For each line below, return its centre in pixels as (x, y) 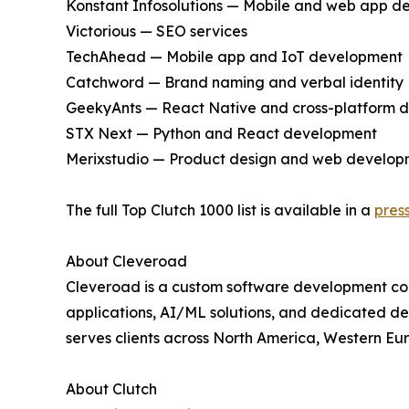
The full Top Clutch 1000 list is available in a (220, 210)
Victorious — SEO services (157, 31)
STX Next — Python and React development (221, 134)
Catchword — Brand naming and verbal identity (235, 83)
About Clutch (111, 389)
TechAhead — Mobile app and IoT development (234, 57)
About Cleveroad (126, 262)
